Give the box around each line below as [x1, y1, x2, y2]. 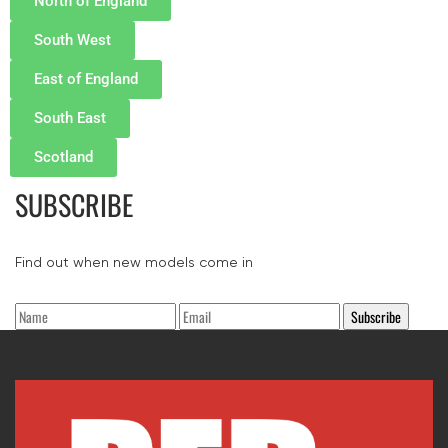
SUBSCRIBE [15, 183, 133, 225]
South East [34, 108, 106, 127]
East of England [34, 69, 138, 88]
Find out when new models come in [15, 253, 253, 270]
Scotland [34, 147, 93, 166]
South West [34, 30, 111, 49]
